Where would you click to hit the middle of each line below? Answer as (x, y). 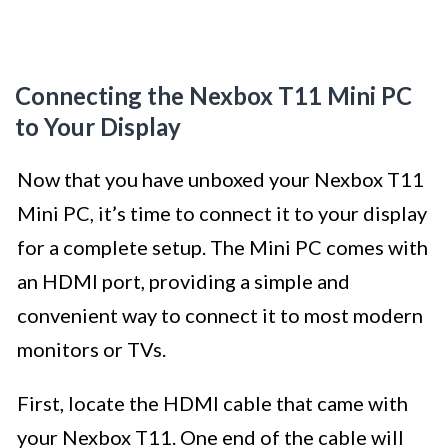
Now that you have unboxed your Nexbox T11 (220, 179)
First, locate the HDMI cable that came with (212, 403)
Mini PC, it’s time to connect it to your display (222, 213)
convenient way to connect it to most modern (220, 315)
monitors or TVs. (91, 349)
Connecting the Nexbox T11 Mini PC (213, 96)
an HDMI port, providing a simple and (183, 281)
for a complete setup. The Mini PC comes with (222, 247)
